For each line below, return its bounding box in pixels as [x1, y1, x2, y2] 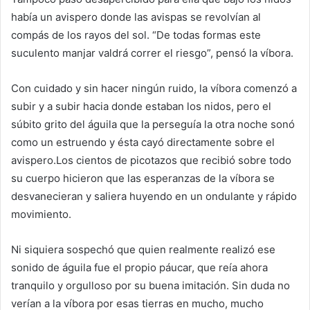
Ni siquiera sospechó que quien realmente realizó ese [11, 243, 275, 256]
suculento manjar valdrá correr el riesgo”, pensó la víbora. [11, 46, 293, 60]
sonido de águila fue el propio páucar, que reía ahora [11, 261, 268, 274]
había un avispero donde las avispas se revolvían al [11, 10, 261, 24]
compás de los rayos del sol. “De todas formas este [11, 28, 261, 42]
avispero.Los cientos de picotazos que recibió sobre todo [11, 154, 291, 167]
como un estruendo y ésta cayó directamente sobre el [11, 136, 275, 149]
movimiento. [11, 208, 71, 221]
